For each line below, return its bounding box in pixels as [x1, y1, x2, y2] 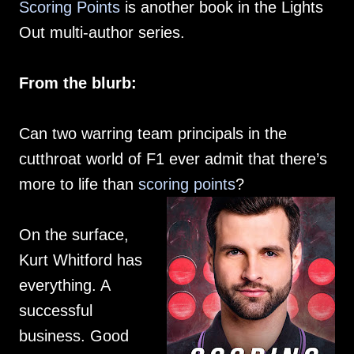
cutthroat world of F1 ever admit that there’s [19, 150, 327, 168]
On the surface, [19, 226, 129, 244]
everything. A [19, 277, 110, 295]
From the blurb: [19, 74, 137, 92]
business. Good [19, 327, 129, 345]
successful [19, 302, 92, 320]
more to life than [19, 175, 138, 194]
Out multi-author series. [19, 24, 185, 42]
